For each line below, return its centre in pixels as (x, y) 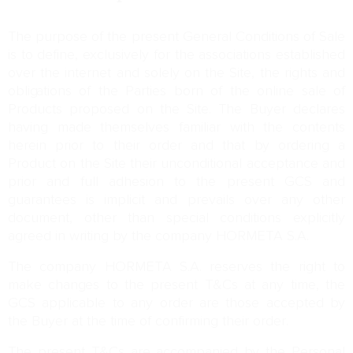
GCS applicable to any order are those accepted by (176, 303)
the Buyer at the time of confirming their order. (148, 321)
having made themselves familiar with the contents (176, 128)
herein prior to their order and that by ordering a (176, 146)
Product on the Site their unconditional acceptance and (176, 164)
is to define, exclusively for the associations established (176, 55)
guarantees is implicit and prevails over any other (176, 200)
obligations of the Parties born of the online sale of (176, 91)
